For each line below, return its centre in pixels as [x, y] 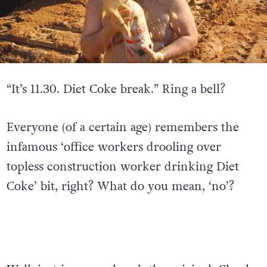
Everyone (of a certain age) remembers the [122, 128]
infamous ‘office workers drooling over [114, 148]
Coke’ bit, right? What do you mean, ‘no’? [120, 187]
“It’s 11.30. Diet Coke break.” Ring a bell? [116, 90]
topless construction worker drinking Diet [122, 167]
